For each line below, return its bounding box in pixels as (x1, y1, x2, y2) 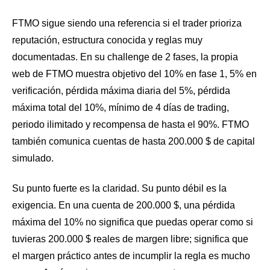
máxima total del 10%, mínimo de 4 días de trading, (12, 102, 229, 113)
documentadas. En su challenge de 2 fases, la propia (12, 52, 238, 63)
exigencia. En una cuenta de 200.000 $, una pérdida (12, 200, 235, 211)
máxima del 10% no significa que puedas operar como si (12, 217, 253, 228)
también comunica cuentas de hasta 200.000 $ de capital (12, 136, 255, 147)
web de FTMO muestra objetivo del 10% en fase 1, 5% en (12, 69, 257, 80)
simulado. (12, 153, 54, 164)
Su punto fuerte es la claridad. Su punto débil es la (12, 183, 227, 194)
